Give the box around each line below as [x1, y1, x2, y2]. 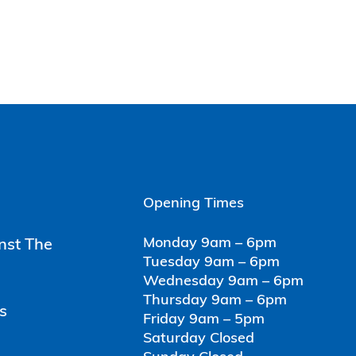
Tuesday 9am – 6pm [143, 255, 280, 271]
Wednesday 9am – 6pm [143, 274, 304, 290]
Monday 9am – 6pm [143, 236, 277, 252]
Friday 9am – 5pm [143, 312, 265, 328]
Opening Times [143, 196, 244, 212]
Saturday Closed [143, 331, 254, 347]
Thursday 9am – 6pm [143, 293, 287, 309]
